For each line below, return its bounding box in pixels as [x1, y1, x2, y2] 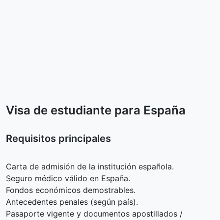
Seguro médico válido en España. [6, 173, 130, 184]
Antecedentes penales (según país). [6, 197, 138, 207]
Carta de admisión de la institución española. [6, 162, 174, 172]
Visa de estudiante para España [6, 103, 186, 118]
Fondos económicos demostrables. [6, 185, 136, 195]
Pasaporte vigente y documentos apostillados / [6, 209, 183, 219]
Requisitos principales [6, 133, 111, 145]
